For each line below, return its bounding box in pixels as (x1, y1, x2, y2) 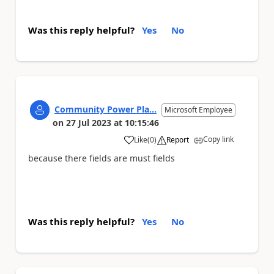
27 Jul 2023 (66, 116, 111, 128)
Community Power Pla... (54, 103, 157, 115)
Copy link (203, 133, 234, 144)
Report (166, 134, 189, 145)
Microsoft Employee (165, 104, 232, 115)
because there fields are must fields (28, 152, 175, 164)
